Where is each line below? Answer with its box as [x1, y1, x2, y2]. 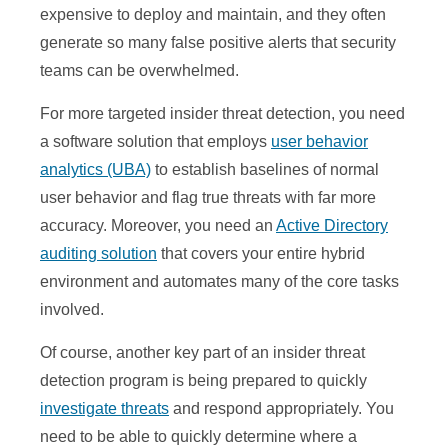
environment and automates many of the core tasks [40, 273, 399, 291]
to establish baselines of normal [151, 161, 379, 179]
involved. [40, 301, 104, 319]
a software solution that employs [40, 133, 271, 151]
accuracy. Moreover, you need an [40, 217, 276, 235]
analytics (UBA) [40, 161, 151, 179]
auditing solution [40, 245, 157, 263]
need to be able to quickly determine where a [40, 428, 357, 446]
